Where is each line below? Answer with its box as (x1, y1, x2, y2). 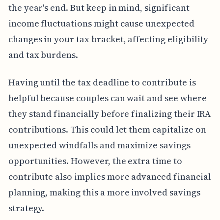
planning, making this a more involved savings (8, 186, 200, 198)
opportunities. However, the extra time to (8, 154, 182, 167)
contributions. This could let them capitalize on (8, 123, 206, 136)
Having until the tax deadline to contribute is (8, 76, 196, 88)
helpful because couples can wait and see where (8, 91, 207, 104)
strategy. (8, 201, 45, 214)
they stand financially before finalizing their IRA (8, 107, 211, 120)
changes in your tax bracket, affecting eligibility (8, 32, 209, 45)
